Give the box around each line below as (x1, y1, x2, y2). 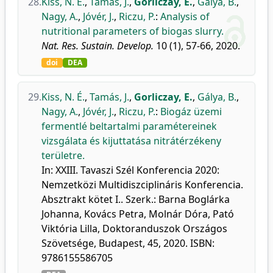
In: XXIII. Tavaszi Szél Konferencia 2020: (41, 163, 219, 177)
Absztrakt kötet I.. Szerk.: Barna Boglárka (41, 193, 230, 206)
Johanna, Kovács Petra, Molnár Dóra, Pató (41, 207, 234, 221)
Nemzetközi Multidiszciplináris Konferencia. (41, 178, 243, 191)
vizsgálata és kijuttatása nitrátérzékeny (41, 134, 221, 147)
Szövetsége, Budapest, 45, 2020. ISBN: (41, 236, 214, 250)
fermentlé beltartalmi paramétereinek (41, 119, 217, 133)
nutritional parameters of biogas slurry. (41, 24, 224, 38)
